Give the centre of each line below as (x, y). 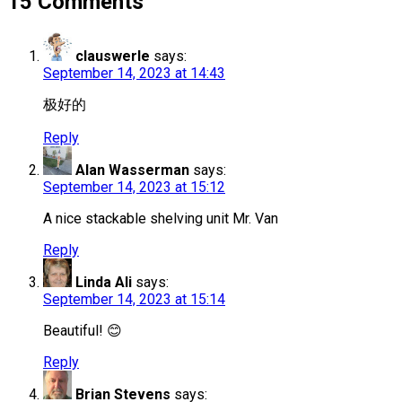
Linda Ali (104, 283)
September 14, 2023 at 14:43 (134, 74)
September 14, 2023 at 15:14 (134, 300)
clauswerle (113, 57)
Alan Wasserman (132, 170)
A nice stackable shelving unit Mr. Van (161, 219)
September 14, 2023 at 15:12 (134, 188)
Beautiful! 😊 (83, 331)
